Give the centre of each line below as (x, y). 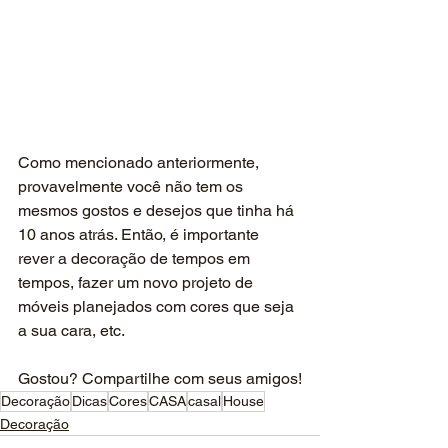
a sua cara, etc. (71, 330)
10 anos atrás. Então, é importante (140, 234)
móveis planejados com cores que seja (158, 306)
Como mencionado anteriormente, (140, 162)
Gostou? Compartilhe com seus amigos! (160, 378)
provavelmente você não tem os (132, 186)
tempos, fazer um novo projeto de (137, 282)
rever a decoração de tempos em (136, 258)
